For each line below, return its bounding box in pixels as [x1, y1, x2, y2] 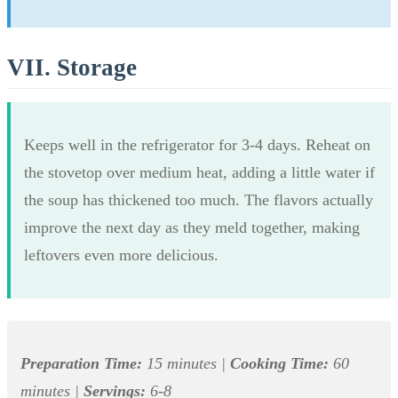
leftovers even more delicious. [24, 245, 219, 264]
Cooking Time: [230, 354, 329, 372]
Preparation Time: [20, 354, 142, 372]
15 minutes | [142, 354, 230, 372]
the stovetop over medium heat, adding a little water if [24, 163, 375, 181]
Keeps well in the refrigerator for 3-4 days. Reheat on [24, 135, 370, 154]
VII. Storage [7, 53, 137, 81]
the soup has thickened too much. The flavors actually [24, 190, 373, 209]
